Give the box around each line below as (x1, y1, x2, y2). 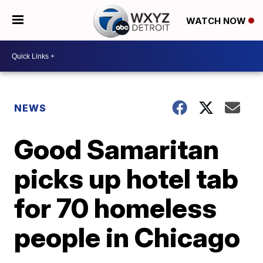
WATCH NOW (186, 15, 248, 26)
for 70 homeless (14, 191, 217, 224)
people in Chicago (14, 221, 241, 254)
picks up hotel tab (14, 162, 239, 195)
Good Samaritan (14, 133, 220, 166)
